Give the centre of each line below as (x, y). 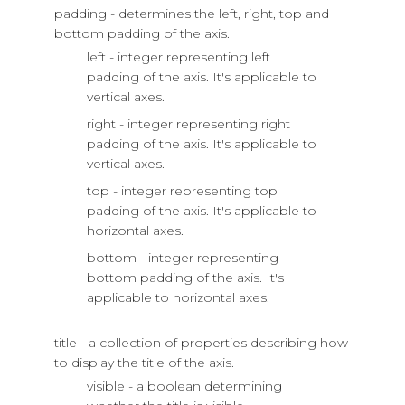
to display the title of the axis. (144, 363)
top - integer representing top (182, 191)
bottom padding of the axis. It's (185, 278)
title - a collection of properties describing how (201, 343)
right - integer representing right (188, 124)
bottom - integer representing (183, 258)
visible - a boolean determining (184, 386)
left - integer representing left (179, 57)
